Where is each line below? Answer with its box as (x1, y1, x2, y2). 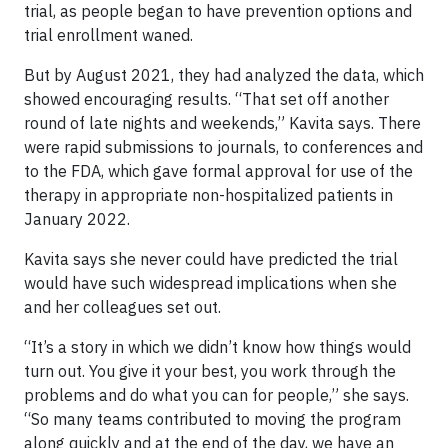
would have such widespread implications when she (24, 272, 397, 293)
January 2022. (24, 208, 130, 229)
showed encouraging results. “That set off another (24, 88, 389, 109)
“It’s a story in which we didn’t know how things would (24, 336, 411, 357)
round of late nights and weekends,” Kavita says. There (24, 112, 421, 133)
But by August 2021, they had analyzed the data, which (24, 64, 424, 85)
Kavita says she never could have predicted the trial (24, 248, 398, 269)
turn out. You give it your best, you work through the (24, 360, 396, 381)
